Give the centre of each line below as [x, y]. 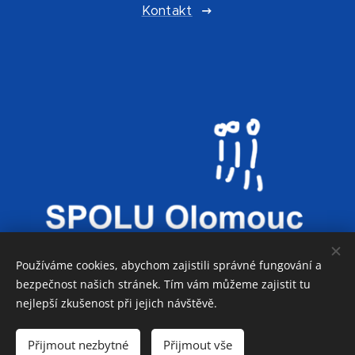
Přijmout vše [198, 345]
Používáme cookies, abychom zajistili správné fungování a [169, 265]
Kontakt [167, 10]
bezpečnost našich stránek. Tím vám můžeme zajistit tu [163, 284]
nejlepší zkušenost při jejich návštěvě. [116, 303]
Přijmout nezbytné [78, 345]
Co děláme [167, 340]
